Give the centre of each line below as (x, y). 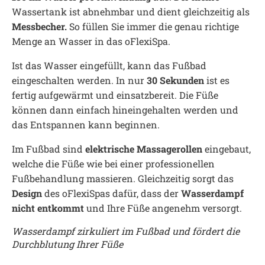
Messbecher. (39, 26)
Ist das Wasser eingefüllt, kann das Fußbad (109, 65)
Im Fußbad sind (49, 149)
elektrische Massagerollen (144, 149)
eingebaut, (227, 149)
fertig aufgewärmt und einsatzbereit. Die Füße (115, 95)
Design (27, 193)
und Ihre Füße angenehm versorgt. (163, 208)
